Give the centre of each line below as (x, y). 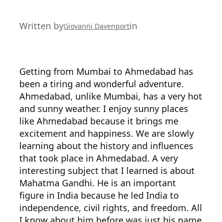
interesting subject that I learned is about (107, 170)
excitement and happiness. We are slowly (107, 133)
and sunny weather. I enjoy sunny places (104, 109)
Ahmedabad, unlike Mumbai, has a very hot (111, 96)
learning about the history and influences (107, 146)
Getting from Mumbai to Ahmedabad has (107, 71)
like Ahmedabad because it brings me (99, 121)
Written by (42, 26)
